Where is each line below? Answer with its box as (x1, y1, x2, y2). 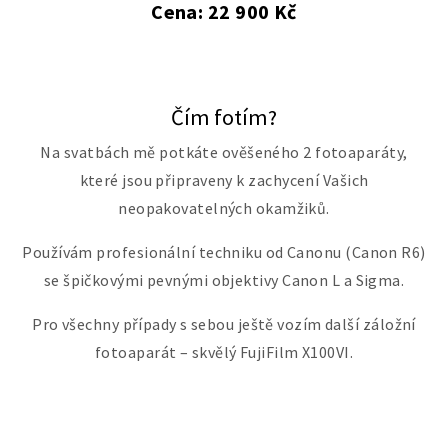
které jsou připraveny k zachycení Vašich (79, 170, 369, 191)
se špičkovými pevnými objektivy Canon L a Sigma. (43, 270, 405, 291)
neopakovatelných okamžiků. (118, 198, 330, 219)
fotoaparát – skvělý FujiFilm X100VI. (94, 342, 354, 363)
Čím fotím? (171, 103, 277, 132)
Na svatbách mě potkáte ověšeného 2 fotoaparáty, (40, 142, 408, 163)
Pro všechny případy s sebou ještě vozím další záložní (32, 314, 416, 335)
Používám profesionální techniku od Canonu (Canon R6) (22, 242, 426, 263)
